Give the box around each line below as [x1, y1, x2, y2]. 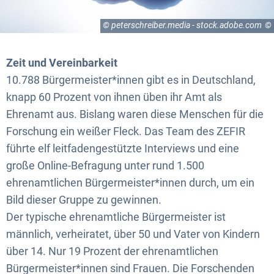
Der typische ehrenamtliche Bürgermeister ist [6, 210, 226, 223]
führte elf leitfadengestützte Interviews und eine [6, 141, 239, 155]
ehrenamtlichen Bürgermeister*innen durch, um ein [6, 176, 254, 189]
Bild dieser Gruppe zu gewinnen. [6, 193, 161, 206]
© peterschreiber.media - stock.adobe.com [103, 20, 262, 31]
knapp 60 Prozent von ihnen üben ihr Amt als [6, 90, 222, 103]
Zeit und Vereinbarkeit [6, 56, 117, 69]
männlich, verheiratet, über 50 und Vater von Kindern [6, 227, 260, 240]
